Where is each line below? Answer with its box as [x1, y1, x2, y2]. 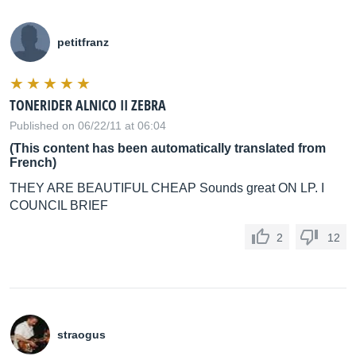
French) [10, 156, 56, 169]
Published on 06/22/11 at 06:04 [10, 119, 166, 132]
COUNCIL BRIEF [10, 199, 108, 212]
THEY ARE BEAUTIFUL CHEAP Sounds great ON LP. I [10, 181, 324, 195]
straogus [57, 328, 106, 341]
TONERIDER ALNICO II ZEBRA [10, 95, 166, 114]
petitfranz [57, 36, 109, 48]
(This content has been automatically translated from [10, 141, 326, 155]
